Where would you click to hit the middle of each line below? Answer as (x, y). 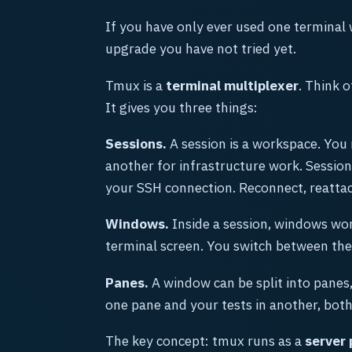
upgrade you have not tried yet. (201, 49)
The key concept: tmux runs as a (205, 341)
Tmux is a (136, 85)
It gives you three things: (181, 107)
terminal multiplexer (232, 85)
